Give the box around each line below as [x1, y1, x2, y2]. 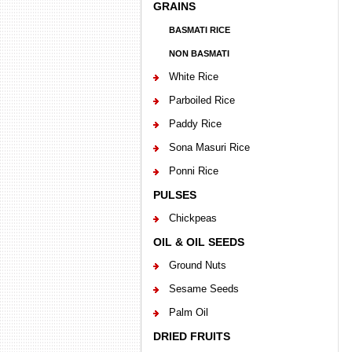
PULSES [152, 189, 196, 201]
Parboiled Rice [168, 94, 235, 106]
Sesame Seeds [168, 283, 239, 295]
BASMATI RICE [168, 25, 230, 35]
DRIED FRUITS [152, 330, 230, 343]
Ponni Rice [168, 165, 218, 177]
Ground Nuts [168, 259, 226, 271]
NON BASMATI [168, 49, 229, 58]
